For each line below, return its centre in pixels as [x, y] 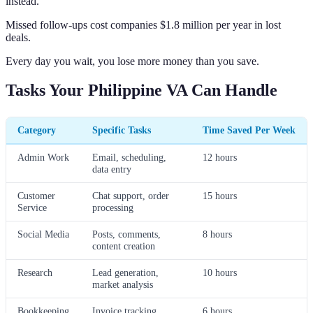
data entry [112, 169]
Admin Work [43, 158]
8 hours [217, 234]
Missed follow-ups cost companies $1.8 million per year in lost [143, 24]
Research [35, 273]
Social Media [43, 234]
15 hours [220, 196]
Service [32, 208]
